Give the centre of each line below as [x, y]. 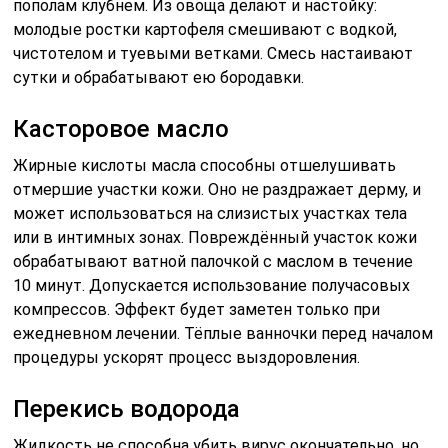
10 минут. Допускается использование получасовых [212, 285]
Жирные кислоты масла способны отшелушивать [205, 165]
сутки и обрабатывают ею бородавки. [159, 77]
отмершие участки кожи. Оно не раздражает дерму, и [217, 189]
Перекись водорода [127, 408]
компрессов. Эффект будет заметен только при [197, 309]
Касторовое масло [121, 128]
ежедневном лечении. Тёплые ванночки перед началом [223, 333]
